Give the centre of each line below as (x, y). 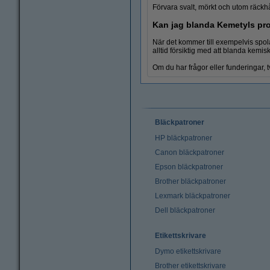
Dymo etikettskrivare (188, 251)
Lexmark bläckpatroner (193, 196)
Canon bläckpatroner (190, 152)
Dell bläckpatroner (185, 210)
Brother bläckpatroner (190, 181)
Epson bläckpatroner (189, 167)
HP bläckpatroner (184, 138)
